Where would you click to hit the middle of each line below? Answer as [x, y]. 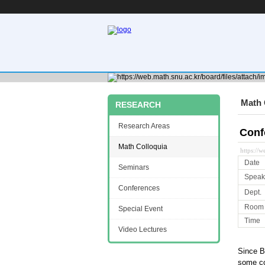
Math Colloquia [143, 147]
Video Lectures [143, 230]
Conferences [139, 188]
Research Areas [144, 126]
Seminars [134, 167]
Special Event [140, 209]
